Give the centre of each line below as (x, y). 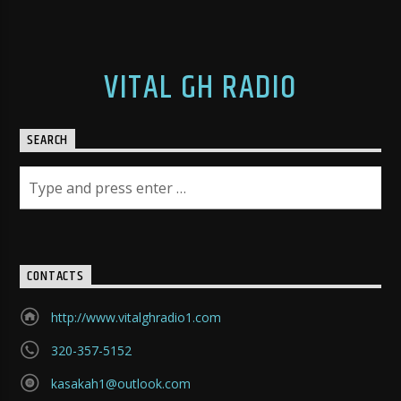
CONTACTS (55, 277)
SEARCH (48, 141)
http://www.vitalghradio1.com (136, 318)
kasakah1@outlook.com (120, 384)
